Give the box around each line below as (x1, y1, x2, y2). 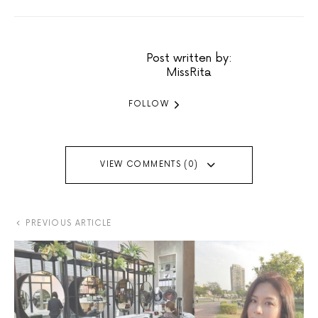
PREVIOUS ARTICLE (26, 218, 112, 228)
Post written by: (146, 50, 232, 65)
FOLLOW (128, 99, 169, 109)
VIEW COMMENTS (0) (100, 160, 199, 170)
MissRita (166, 65, 212, 79)
